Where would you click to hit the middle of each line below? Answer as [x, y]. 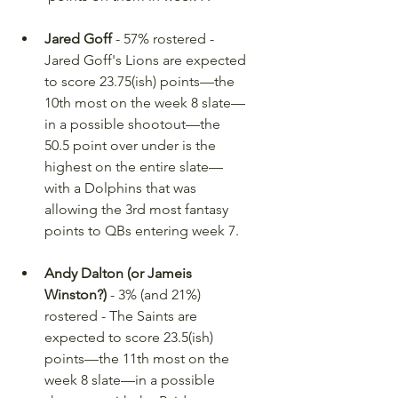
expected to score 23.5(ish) [131, 337]
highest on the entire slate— [134, 166]
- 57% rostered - [165, 38]
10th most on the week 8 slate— [145, 102]
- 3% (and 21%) [155, 294]
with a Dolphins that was [122, 187]
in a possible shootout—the [134, 123]
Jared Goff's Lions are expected [147, 60]
